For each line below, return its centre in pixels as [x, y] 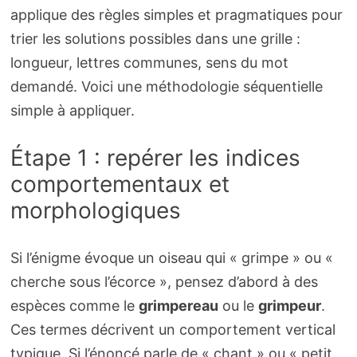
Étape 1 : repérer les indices [155, 157]
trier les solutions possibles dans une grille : [155, 38]
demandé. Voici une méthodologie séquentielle [166, 86]
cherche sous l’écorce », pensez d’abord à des [164, 281]
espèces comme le [74, 305]
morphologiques [95, 210]
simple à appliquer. [72, 110]
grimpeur [289, 305]
